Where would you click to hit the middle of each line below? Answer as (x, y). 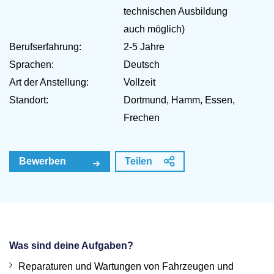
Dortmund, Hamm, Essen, (179, 100)
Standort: (29, 100)
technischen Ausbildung (176, 11)
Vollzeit (139, 82)
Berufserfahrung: (45, 47)
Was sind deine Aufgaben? (71, 246)
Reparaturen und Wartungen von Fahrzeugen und (126, 266)
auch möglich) (154, 29)
